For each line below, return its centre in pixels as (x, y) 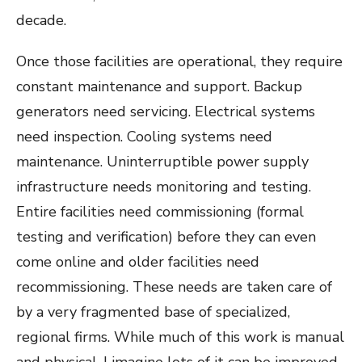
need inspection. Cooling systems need (144, 137)
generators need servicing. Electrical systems (166, 112)
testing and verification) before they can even (166, 237)
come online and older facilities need (138, 262)
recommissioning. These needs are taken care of (174, 287)
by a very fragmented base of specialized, (153, 312)
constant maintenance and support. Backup (159, 86)
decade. (41, 20)
